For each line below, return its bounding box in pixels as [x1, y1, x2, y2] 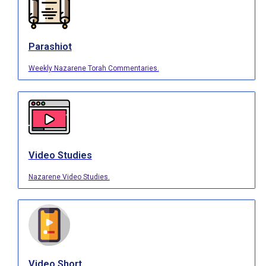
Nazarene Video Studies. [28, 173, 110, 182]
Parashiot [28, 40, 72, 52]
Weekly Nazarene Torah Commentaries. [28, 64, 159, 73]
